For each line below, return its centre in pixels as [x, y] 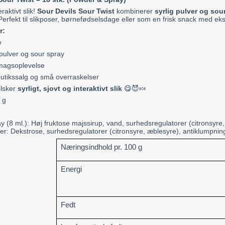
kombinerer [135, 11]
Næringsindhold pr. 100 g [102, 147]
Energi [72, 170]
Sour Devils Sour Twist [76, 11]
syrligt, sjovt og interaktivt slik [70, 89]
